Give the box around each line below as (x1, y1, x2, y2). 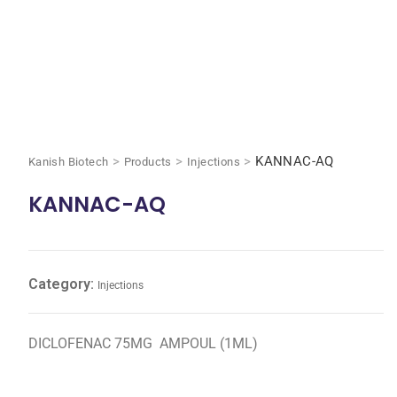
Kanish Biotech (27, 155, 109, 168)
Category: (27, 276, 97, 292)
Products (123, 155, 172, 168)
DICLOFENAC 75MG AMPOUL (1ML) (27, 335, 258, 352)
